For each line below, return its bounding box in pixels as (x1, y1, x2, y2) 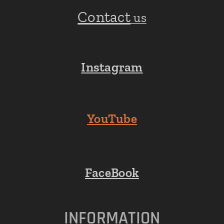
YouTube (87, 111, 137, 126)
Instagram (81, 59, 143, 75)
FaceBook (84, 165, 139, 180)
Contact (77, 7, 131, 26)
